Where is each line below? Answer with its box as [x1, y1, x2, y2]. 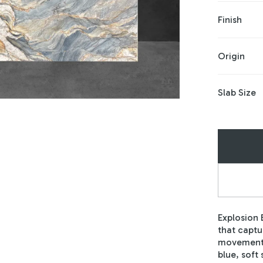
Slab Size [217, 87, 256, 98]
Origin [217, 50, 245, 62]
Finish [217, 14, 242, 25]
